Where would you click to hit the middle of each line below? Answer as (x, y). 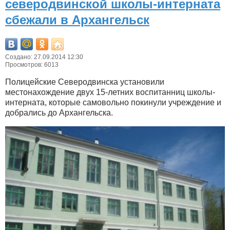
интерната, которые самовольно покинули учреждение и (113, 103)
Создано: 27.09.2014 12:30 (44, 57)
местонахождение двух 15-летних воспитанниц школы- (110, 92)
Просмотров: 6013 (32, 65)
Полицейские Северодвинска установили (85, 82)
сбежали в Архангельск (77, 20)
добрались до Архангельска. (59, 113)
